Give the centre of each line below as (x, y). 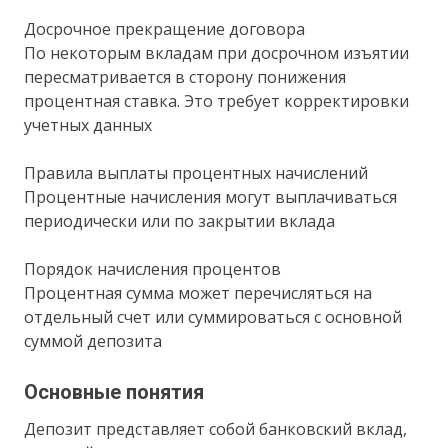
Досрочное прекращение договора (165, 28)
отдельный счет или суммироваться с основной (213, 316)
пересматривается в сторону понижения (185, 76)
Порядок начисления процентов (153, 268)
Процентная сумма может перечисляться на (198, 292)
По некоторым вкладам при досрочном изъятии (217, 52)
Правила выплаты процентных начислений (196, 172)
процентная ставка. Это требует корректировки (217, 100)
